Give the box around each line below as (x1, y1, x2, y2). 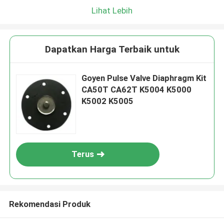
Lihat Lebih (91, 5, 132, 15)
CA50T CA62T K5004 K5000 (81, 84, 192, 95)
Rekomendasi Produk (8, 198, 90, 209)
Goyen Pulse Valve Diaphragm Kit (81, 73, 207, 83)
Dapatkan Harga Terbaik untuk (44, 43, 179, 55)
